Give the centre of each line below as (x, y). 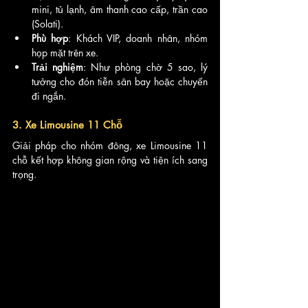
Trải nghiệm (58, 67)
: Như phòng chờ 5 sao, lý (146, 67)
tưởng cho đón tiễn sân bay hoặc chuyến (120, 81)
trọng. (24, 174)
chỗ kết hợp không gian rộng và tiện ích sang (110, 159)
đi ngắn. (49, 96)
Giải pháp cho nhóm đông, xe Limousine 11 (110, 145)
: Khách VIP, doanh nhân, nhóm (138, 38)
